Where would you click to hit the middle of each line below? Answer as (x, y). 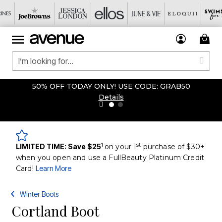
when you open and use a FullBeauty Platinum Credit (110, 158)
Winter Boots (39, 194)
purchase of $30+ (173, 147)
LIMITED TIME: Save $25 (58, 146)
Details (111, 97)
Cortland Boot (55, 211)
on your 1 (121, 147)
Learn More (53, 168)
